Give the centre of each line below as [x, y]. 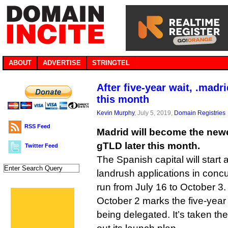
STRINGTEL [111, 63]
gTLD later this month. [148, 146]
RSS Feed [37, 126]
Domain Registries [200, 113]
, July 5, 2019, [154, 113]
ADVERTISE [62, 63]
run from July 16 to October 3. [161, 187]
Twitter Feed [41, 146]
